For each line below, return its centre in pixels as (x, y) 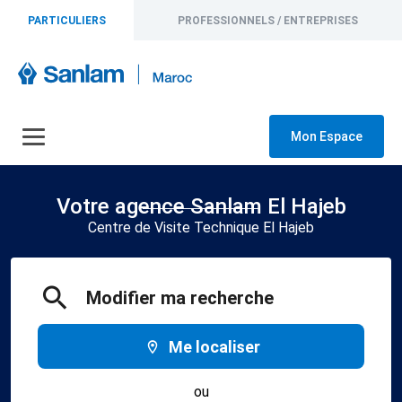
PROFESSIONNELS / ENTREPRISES (268, 20)
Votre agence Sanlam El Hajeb (201, 206)
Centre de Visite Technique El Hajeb (201, 227)
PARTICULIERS (67, 20)
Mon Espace (327, 136)
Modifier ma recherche (180, 298)
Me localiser (215, 346)
